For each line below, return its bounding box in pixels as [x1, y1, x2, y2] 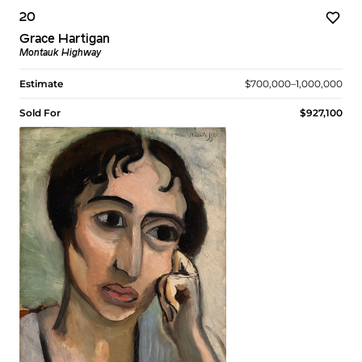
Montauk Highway [19, 48, 101, 59]
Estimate [19, 78, 63, 90]
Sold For [19, 107, 61, 120]
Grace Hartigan [19, 33, 110, 47]
